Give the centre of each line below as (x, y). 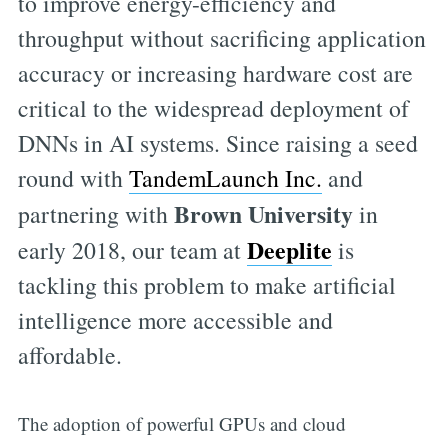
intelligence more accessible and (175, 320)
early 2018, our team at (132, 250)
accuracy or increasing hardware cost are (215, 73)
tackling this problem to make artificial (206, 285)
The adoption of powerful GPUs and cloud (181, 423)
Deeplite (289, 250)
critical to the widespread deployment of (213, 108)
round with (73, 178)
